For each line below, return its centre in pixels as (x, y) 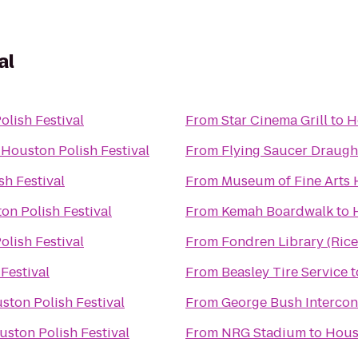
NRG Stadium (264, 333)
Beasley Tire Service (284, 272)
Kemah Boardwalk (277, 211)
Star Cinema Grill (274, 120)
